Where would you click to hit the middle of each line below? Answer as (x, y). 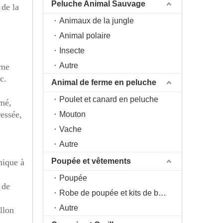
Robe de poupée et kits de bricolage (162, 193)
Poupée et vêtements (91, 161)
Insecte (72, 51)
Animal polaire (85, 36)
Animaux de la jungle (97, 21)
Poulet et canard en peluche (109, 99)
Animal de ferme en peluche (104, 82)
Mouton (72, 114)
